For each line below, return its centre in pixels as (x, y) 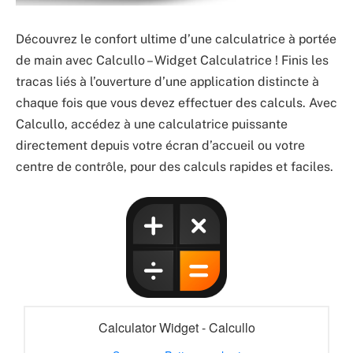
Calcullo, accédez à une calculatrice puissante (152, 124)
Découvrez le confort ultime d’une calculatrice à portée (176, 39)
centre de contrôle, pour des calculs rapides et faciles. (175, 167)
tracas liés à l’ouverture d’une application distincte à (167, 82)
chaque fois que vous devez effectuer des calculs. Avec (176, 103)
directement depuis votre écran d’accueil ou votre (160, 146)
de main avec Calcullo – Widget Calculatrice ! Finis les (172, 61)
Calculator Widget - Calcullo (176, 327)
